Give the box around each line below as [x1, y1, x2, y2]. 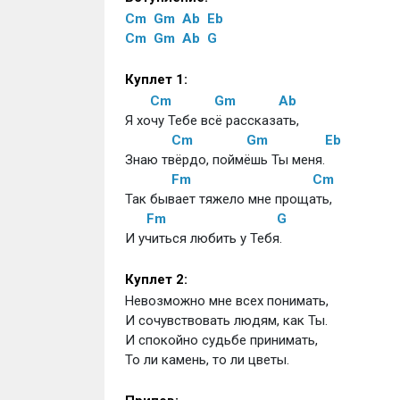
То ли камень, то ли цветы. [124, 352, 289, 368]
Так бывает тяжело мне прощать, [124, 191, 332, 207]
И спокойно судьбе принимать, [124, 332, 318, 348]
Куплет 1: [124, 71, 187, 87]
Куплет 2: [124, 271, 187, 287]
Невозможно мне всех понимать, [124, 293, 329, 309]
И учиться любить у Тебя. [124, 230, 282, 246]
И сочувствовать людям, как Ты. [124, 312, 328, 329]
